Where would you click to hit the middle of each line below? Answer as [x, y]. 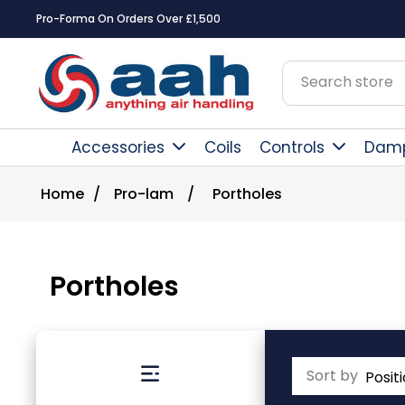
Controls [292, 147]
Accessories [118, 147]
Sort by [332, 376]
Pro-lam [144, 194]
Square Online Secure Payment [132, 19]
